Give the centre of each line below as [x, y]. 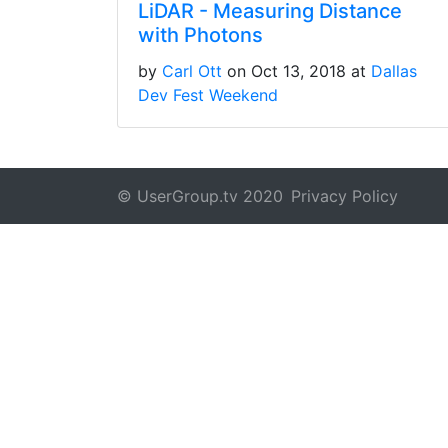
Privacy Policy [344, 195]
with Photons [200, 34]
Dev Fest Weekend [208, 94]
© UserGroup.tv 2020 [200, 195]
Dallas [394, 70]
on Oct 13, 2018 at [299, 70]
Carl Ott [192, 70]
